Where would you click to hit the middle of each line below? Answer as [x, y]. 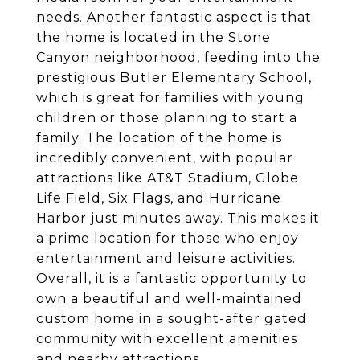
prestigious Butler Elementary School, [174, 78]
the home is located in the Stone [153, 37]
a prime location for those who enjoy [168, 238]
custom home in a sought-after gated [172, 319]
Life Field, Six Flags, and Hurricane [159, 198]
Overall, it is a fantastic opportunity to [172, 278]
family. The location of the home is [159, 138]
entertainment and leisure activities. [166, 258]
